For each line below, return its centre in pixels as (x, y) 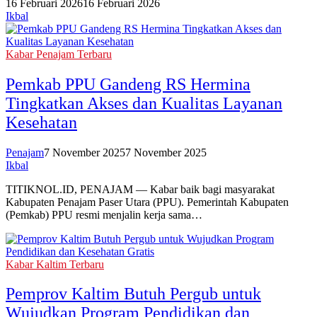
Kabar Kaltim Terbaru (55, 264)
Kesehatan (41, 122)
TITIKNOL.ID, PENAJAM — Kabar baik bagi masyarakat (140, 189)
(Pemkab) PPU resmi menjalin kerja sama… (104, 214)
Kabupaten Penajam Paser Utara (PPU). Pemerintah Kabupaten (147, 202)
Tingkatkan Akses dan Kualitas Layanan (144, 103)
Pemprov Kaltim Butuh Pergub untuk (133, 294)
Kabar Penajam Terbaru (59, 54)
